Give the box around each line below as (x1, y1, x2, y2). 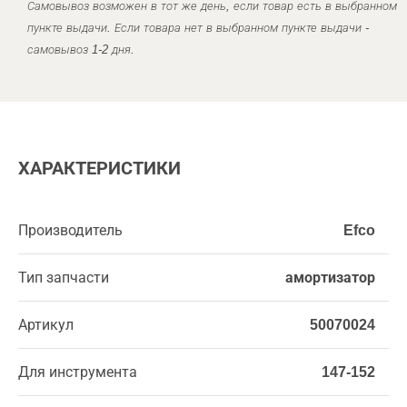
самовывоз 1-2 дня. (27, 43, 134, 56)
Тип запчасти (18, 270, 109, 285)
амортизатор (285, 270, 375, 285)
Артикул (18, 317, 74, 333)
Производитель (18, 223, 123, 238)
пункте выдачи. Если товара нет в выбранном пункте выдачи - (27, 21, 369, 35)
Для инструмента (18, 364, 137, 380)
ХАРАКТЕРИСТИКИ (18, 158, 181, 178)
